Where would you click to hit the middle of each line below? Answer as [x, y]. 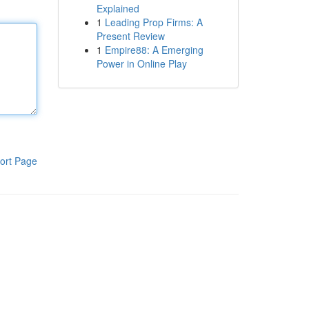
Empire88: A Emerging [154, 50]
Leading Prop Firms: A [153, 22]
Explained [118, 8]
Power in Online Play [141, 63]
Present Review [130, 36]
